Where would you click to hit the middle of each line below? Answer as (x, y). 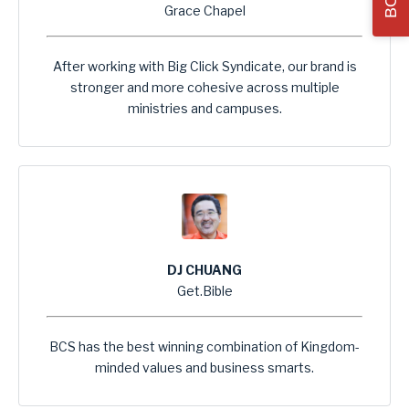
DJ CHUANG (204, 270)
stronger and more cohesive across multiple (204, 88)
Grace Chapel (204, 11)
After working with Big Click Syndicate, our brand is (204, 67)
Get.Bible (204, 291)
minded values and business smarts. (204, 368)
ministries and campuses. (204, 109)
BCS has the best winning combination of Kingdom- (204, 347)
